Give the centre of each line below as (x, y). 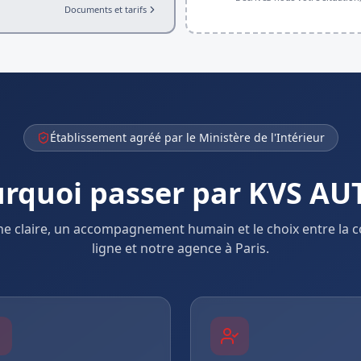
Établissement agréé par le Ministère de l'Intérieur (187, 137)
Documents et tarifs (106, 9)
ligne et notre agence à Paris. (180, 248)
